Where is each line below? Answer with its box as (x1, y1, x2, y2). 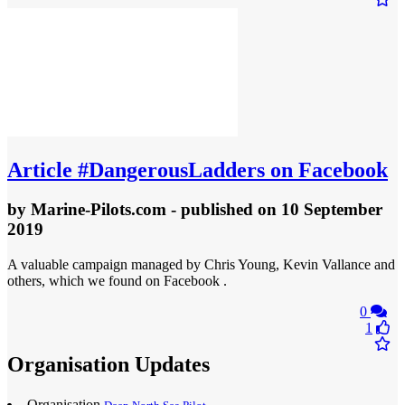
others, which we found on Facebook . (7, 273, 227, 289)
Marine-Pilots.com (31, 200, 166, 220)
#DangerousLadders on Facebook (72, 157, 388, 182)
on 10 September (258, 200, 382, 220)
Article (7, 157, 72, 182)
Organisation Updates (7, 353, 210, 377)
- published (166, 200, 258, 220)
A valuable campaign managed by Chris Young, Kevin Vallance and (7, 257, 395, 273)
